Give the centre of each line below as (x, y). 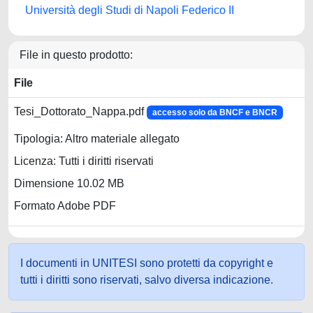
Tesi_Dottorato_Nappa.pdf (80, 111)
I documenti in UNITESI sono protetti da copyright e (147, 263)
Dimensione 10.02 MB (69, 184)
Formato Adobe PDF (65, 206)
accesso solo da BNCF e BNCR (214, 112)
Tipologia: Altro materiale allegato (97, 139)
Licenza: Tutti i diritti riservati (84, 161)
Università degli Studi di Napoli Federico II (130, 10)
